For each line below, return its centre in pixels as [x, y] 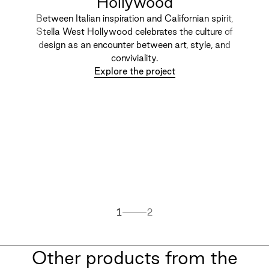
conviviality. [134, 58]
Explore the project [134, 71]
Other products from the [134, 257]
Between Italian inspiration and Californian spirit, [134, 18]
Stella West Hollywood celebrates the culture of [134, 31]
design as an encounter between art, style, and [134, 44]
